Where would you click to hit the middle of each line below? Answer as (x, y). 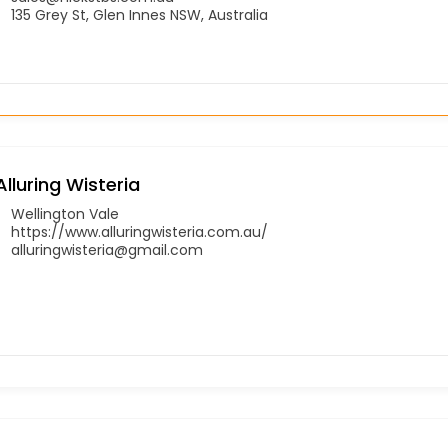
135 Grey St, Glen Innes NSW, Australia (139, 14)
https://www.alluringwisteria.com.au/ (139, 231)
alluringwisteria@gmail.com (107, 249)
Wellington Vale (65, 213)
